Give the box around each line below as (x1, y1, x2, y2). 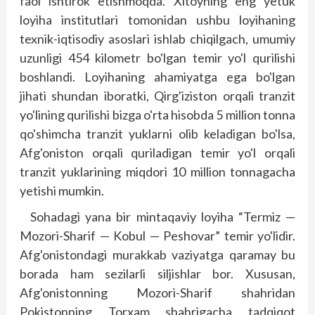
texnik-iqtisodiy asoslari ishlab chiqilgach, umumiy (20, 30, 295, 46)
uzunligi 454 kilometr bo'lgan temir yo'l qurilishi (20, 49, 295, 65)
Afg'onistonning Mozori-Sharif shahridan (20, 284, 295, 300)
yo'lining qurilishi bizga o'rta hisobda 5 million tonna (20, 106, 295, 122)
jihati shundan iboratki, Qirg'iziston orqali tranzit (20, 87, 295, 103)
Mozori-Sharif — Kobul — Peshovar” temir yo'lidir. (20, 227, 295, 243)
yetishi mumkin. (20, 182, 104, 198)
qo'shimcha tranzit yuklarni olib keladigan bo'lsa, (20, 125, 295, 141)
